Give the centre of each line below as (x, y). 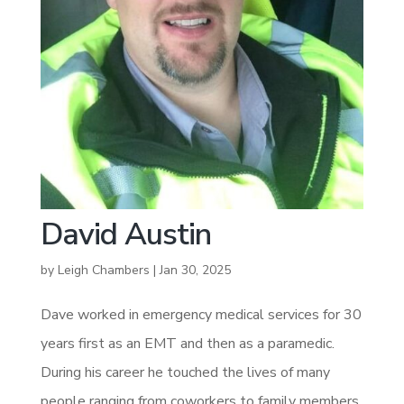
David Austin (125, 234)
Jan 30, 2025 (195, 270)
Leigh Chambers (103, 270)
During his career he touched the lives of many (185, 372)
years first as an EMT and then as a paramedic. (187, 343)
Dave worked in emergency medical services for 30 (201, 314)
